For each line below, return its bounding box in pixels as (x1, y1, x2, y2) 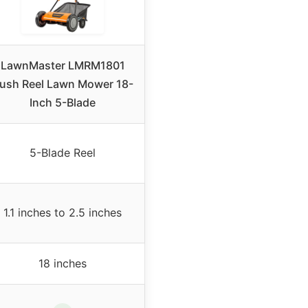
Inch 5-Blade (30, 96, 96, 110)
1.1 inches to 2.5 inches (3, 206, 122, 220)
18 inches (38, 256, 87, 271)
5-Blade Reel (30, 146, 96, 160)
